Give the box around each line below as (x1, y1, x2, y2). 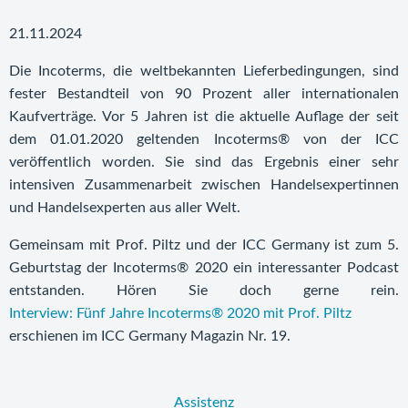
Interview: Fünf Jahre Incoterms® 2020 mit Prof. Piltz (9, 306, 352, 321)
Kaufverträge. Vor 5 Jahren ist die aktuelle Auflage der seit (9, 109, 399, 124)
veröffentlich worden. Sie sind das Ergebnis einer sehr (9, 155, 399, 169)
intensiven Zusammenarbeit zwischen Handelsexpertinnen (9, 178, 399, 192)
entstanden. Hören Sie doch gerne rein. (9, 283, 399, 298)
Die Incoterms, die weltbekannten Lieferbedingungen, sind (9, 64, 399, 78)
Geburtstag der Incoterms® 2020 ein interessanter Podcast (9, 260, 399, 275)
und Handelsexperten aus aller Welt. (9, 200, 240, 215)
